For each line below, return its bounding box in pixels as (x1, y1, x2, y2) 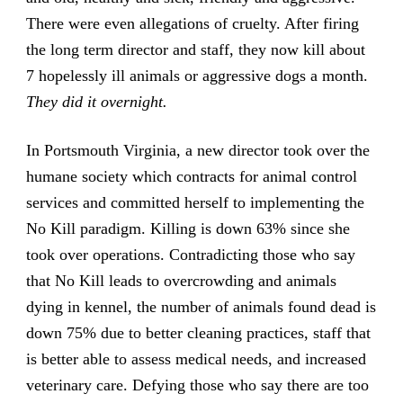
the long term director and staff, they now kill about (25, 40, 365, 58)
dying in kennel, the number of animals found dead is (25, 298, 376, 317)
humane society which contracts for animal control (25, 167, 357, 186)
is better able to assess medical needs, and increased (25, 350, 366, 369)
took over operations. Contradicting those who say (25, 246, 355, 264)
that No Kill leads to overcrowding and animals (25, 272, 336, 291)
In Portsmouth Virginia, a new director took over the (25, 141, 370, 160)
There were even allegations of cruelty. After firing (25, 13, 359, 32)
